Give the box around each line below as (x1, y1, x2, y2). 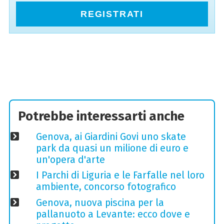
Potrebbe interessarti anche (18, 108, 185, 124)
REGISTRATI (80, 8, 143, 19)
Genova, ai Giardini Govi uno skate (35, 131, 186, 143)
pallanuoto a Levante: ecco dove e (35, 208, 190, 220)
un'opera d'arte (35, 154, 105, 166)
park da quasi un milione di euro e (35, 142, 188, 154)
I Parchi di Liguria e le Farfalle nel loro (35, 169, 204, 181)
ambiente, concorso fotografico (35, 181, 176, 193)
